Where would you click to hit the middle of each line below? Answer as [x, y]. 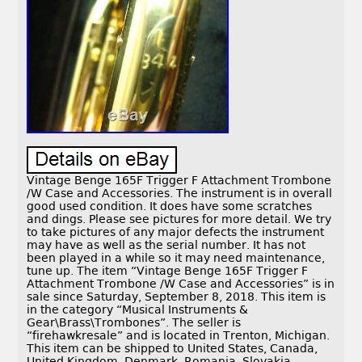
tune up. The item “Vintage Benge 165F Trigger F [168, 271]
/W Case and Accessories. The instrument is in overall [180, 194]
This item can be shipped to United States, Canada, [173, 349]
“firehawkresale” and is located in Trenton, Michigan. [179, 336]
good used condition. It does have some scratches [170, 206]
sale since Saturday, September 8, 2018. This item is [177, 297]
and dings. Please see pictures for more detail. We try [179, 219]
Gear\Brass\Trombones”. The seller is [134, 323]
